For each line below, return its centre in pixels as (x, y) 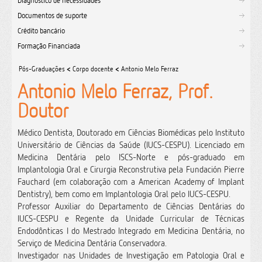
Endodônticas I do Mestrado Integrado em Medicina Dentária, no (131, 231)
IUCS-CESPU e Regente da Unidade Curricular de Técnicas (131, 218)
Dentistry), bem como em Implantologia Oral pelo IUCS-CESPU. (124, 194)
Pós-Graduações (42, 69)
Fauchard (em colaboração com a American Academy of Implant (131, 182)
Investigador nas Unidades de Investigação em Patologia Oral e (131, 255)
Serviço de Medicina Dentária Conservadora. (92, 243)
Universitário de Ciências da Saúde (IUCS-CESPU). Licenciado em (131, 145)
